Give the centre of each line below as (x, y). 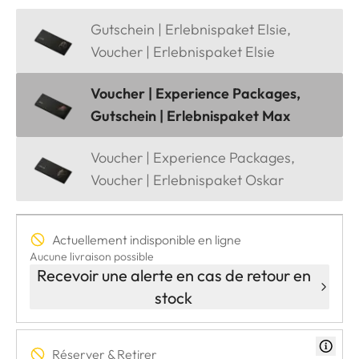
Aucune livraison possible (92, 256)
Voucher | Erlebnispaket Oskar (187, 179)
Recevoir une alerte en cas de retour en (173, 275)
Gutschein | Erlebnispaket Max (190, 115)
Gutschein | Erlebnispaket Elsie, (191, 29)
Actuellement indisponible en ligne (147, 239)
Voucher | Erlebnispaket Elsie (183, 51)
